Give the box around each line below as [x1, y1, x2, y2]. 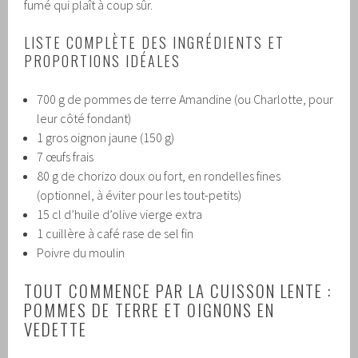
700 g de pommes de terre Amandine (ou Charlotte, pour [37, 91, 334, 108]
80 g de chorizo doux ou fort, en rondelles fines [37, 168, 281, 185]
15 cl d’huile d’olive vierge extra [37, 206, 203, 223]
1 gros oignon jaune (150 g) [37, 129, 175, 146]
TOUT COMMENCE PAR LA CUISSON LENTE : [24, 278, 333, 304]
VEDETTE [24, 316, 88, 342]
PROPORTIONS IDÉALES [24, 50, 181, 72]
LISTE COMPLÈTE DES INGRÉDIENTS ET [24, 32, 285, 54]
